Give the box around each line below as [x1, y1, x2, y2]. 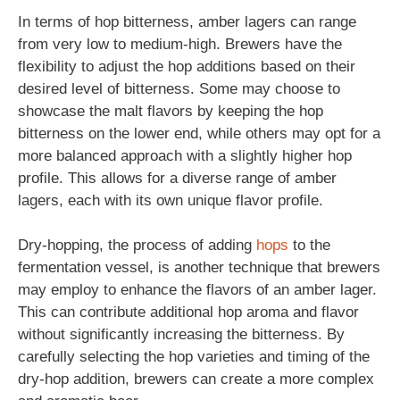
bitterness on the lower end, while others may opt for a [18, 124, 380, 142]
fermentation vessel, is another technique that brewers [18, 259, 380, 276]
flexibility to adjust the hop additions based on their [18, 57, 355, 75]
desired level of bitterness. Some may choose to [18, 79, 340, 97]
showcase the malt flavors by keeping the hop [18, 102, 323, 120]
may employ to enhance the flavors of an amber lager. [18, 281, 377, 298]
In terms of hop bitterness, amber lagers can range [18, 12, 356, 30]
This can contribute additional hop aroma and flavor [18, 304, 359, 321]
